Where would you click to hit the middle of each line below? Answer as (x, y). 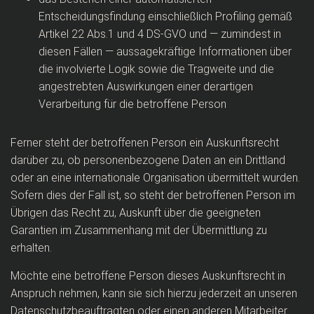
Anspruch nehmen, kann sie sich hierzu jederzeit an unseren (154, 293)
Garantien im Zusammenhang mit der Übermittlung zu (139, 230)
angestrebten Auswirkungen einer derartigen (146, 87)
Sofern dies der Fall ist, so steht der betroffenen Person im (153, 195)
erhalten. (31, 248)
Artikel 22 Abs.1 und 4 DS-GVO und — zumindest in (160, 34)
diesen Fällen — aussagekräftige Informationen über (165, 52)
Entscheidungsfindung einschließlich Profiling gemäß (165, 16)
